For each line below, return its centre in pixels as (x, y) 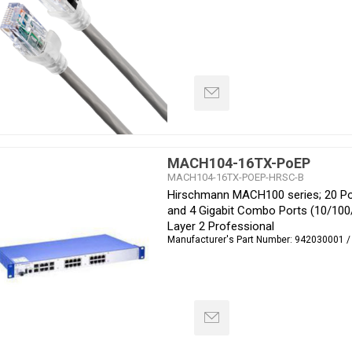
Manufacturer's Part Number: (231, 239)
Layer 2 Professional (220, 226)
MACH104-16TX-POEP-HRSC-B (235, 177)
